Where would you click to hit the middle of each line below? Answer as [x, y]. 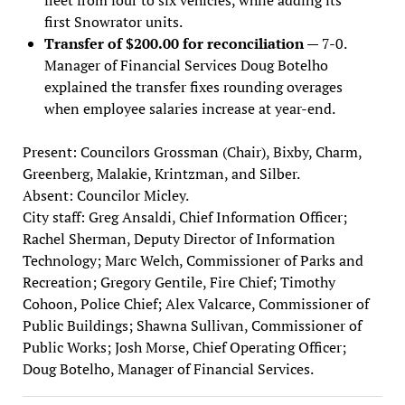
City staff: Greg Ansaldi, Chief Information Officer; [184, 217]
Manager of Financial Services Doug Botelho [186, 65]
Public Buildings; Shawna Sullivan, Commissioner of [192, 325]
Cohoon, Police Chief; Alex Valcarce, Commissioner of [195, 303]
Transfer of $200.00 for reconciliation [174, 43]
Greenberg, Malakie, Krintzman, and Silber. [161, 173]
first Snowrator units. [113, 21]
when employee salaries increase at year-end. [189, 108]
